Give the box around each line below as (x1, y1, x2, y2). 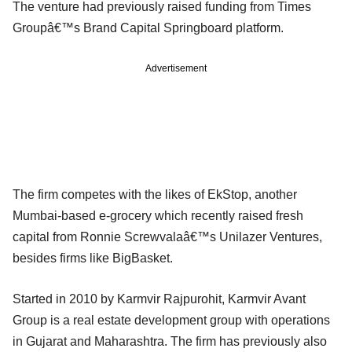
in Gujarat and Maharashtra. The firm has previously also (13, 334, 327, 348)
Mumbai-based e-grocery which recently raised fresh (13, 208, 303, 222)
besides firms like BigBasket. (13, 251, 173, 265)
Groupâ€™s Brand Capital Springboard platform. (13, 20, 284, 35)
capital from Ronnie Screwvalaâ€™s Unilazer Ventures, (13, 229, 322, 244)
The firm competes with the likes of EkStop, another (13, 187, 297, 201)
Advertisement (145, 62, 207, 74)
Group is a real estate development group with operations (13, 313, 330, 327)
